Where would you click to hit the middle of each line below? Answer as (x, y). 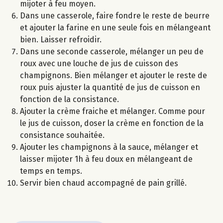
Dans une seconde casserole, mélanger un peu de (112, 52)
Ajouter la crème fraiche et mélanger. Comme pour (112, 111)
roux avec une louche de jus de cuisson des (99, 64)
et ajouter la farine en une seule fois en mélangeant (115, 28)
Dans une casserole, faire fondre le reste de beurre (115, 16)
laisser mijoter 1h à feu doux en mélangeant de (106, 159)
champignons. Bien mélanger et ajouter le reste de (113, 76)
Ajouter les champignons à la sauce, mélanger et (109, 147)
